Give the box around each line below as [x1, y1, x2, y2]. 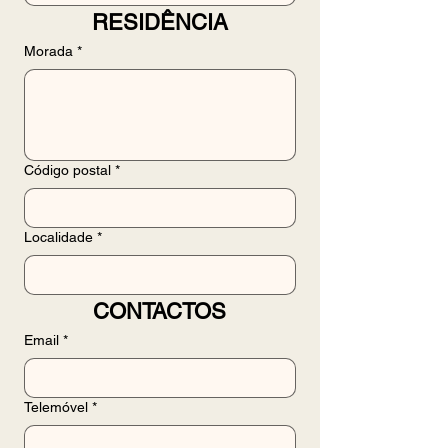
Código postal [24, 162, 111, 178]
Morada [24, 43, 73, 59]
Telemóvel [24, 399, 88, 415]
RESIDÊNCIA [91, 10, 228, 35]
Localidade [24, 229, 93, 245]
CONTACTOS [93, 299, 227, 324]
